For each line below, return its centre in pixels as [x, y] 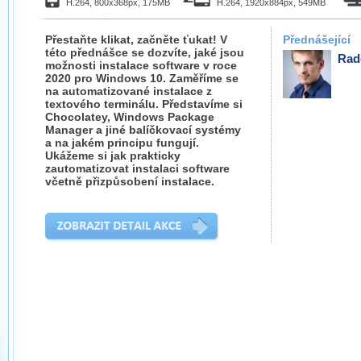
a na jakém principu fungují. [122, 143]
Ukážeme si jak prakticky [113, 156]
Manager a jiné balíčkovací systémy [143, 130]
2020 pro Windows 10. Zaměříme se [142, 78]
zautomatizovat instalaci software [137, 168]
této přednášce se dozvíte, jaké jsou [145, 52]
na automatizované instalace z [129, 91]
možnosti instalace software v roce [141, 65]
